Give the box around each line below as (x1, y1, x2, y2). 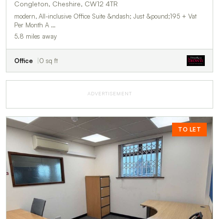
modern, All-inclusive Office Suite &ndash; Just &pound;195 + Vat (14, 12, 197, 21)
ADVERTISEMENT (87, 90, 132, 97)
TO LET (178, 126, 201, 133)
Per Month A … (14, 21, 56, 29)
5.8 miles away (14, 32, 57, 41)
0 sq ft (39, 57, 58, 65)
